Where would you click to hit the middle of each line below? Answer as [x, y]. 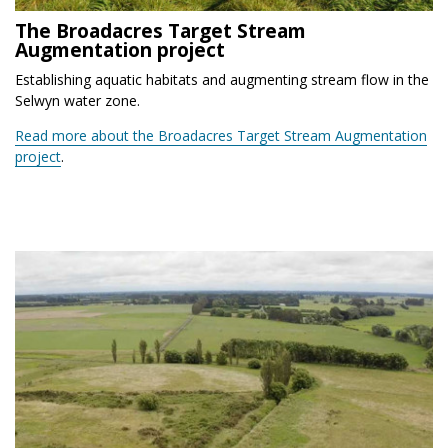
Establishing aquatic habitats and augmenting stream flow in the [222, 79]
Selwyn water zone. [77, 100]
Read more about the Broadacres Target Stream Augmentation [221, 135]
